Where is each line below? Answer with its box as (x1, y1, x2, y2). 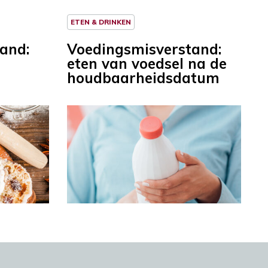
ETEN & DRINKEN (71, 17, 131, 27)
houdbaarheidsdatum (67, 69, 220, 87)
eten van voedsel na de (67, 54, 227, 73)
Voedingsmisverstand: (67, 40, 221, 59)
